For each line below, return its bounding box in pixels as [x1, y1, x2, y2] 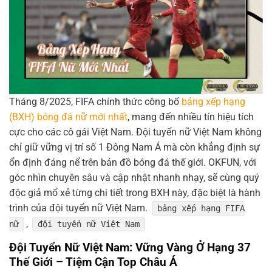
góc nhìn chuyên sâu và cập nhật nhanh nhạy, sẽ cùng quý [9, 172, 259, 184]
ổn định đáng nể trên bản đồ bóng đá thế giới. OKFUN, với [9, 157, 256, 169]
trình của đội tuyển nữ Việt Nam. [9, 202, 150, 214]
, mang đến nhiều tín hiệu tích [127, 111, 254, 123]
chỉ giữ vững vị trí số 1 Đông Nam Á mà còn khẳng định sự [9, 141, 260, 154]
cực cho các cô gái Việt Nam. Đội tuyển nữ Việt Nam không [9, 126, 262, 138]
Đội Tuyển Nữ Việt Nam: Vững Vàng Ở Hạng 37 [9, 240, 251, 255]
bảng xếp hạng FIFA [157, 203, 245, 214]
